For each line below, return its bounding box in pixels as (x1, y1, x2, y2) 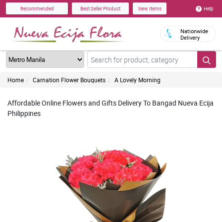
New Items (138, 5, 162, 12)
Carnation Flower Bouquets (33, 76, 106, 84)
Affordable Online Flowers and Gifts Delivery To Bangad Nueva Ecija (7, 98, 214, 108)
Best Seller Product (80, 5, 120, 12)
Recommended (20, 5, 54, 12)
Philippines (7, 109, 41, 118)
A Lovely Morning (114, 76, 161, 84)
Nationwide (180, 27, 208, 35)
